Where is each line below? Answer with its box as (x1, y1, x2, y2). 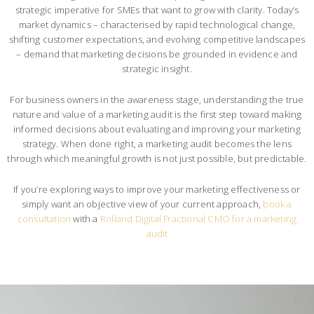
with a (71, 212, 100, 226)
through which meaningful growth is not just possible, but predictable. (7, 152, 307, 165)
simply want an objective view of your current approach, (22, 198, 261, 211)
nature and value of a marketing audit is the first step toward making (12, 108, 302, 121)
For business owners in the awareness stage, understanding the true (10, 93, 304, 107)
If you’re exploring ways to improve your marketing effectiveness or (13, 183, 301, 196)
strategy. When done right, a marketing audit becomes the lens (22, 137, 292, 151)
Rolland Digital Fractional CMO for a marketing (100, 212, 297, 226)
